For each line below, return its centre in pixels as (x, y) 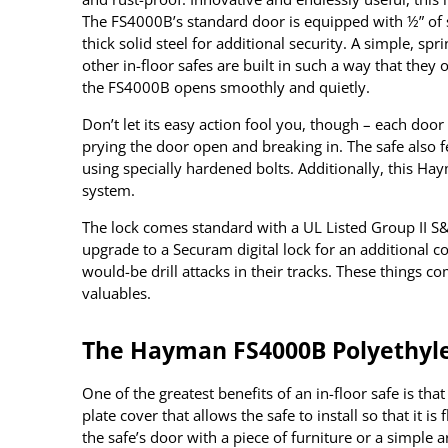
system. (108, 190)
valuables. (116, 293)
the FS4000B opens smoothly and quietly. (226, 87)
